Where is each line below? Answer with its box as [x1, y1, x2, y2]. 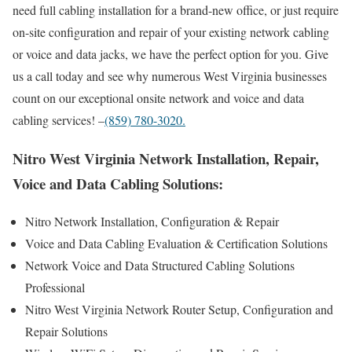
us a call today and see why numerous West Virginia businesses [13, 67, 327, 84]
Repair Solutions [25, 323, 108, 340]
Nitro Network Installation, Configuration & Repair [25, 213, 279, 230]
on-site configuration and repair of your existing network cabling [13, 23, 329, 40]
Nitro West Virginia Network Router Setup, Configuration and [25, 301, 333, 318]
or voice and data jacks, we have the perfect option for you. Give [13, 45, 328, 62]
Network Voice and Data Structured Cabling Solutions [25, 257, 295, 274]
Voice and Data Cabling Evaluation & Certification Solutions [25, 235, 328, 252]
